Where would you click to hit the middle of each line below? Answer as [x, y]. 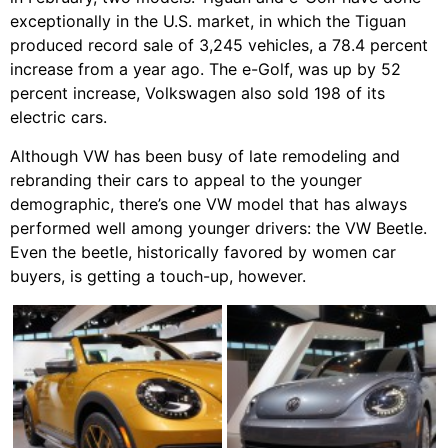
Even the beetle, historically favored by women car [203, 251]
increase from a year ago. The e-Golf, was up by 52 [205, 69]
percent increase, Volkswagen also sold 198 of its [197, 93]
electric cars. [58, 117]
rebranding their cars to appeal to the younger [186, 179]
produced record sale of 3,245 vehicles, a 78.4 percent [219, 45]
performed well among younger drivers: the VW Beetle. [218, 227]
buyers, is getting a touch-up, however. [158, 275]
